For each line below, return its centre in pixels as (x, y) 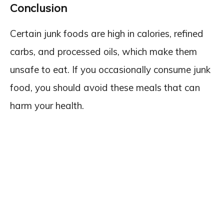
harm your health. (47, 105)
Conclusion (38, 8)
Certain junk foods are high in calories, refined (107, 33)
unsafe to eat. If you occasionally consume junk (110, 69)
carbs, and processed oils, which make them (103, 51)
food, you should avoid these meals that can (105, 87)
